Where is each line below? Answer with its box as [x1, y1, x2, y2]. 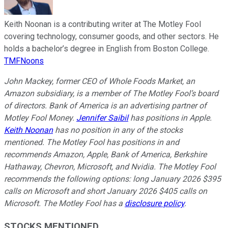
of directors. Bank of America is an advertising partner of [4, 101, 207, 111]
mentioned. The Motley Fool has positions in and [4, 137, 179, 148]
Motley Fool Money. [4, 113, 76, 123]
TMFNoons [4, 56, 44, 66]
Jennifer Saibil [76, 113, 128, 123]
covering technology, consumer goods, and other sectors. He [4, 32, 219, 42]
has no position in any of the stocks [53, 125, 183, 135]
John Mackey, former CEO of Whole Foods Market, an [4, 76, 195, 87]
